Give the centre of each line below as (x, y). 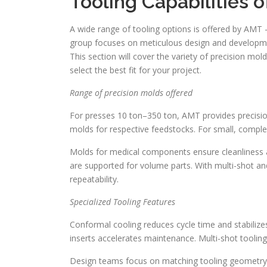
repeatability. (94, 179)
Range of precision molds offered (131, 93)
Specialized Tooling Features (122, 202)
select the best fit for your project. (136, 70)
